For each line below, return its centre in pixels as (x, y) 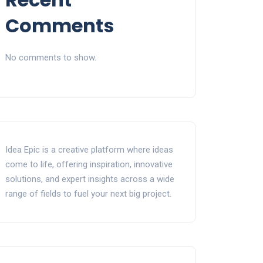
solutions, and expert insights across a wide (90, 179)
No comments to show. (51, 58)
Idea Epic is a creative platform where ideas (89, 150)
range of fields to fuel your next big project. (88, 194)
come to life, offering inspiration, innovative (89, 165)
